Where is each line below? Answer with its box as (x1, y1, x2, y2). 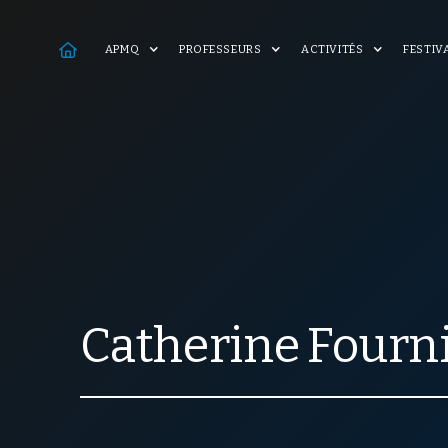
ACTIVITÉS (301, 43, 364, 56)
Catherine (80, 317, 300, 376)
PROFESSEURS (179, 43, 262, 56)
